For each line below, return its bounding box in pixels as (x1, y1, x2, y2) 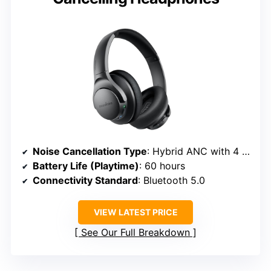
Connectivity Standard (33, 174, 138, 186)
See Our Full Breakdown (81, 226, 190, 238)
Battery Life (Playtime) (33, 159, 139, 172)
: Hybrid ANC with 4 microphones (147, 145, 242, 157)
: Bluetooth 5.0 (138, 174, 205, 186)
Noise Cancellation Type (33, 145, 147, 157)
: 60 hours (139, 159, 185, 172)
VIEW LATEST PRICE (93, 206, 178, 217)
